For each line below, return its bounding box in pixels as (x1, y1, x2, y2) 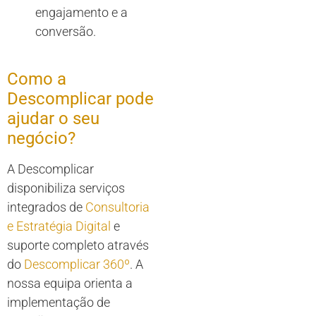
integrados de (7, 200, 85, 215)
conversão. (35, 24, 96, 39)
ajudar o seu (7, 109, 99, 129)
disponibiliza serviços (7, 181, 125, 196)
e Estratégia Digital (7, 219, 111, 234)
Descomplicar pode (7, 89, 154, 109)
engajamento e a (35, 5, 128, 20)
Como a (7, 69, 66, 90)
